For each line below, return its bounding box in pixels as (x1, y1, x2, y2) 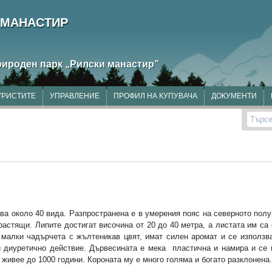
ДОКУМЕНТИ (211, 92, 257, 100)
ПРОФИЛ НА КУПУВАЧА (114, 92, 197, 100)
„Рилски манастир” (64, 59, 159, 69)
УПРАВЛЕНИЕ (50, 92, 100, 100)
